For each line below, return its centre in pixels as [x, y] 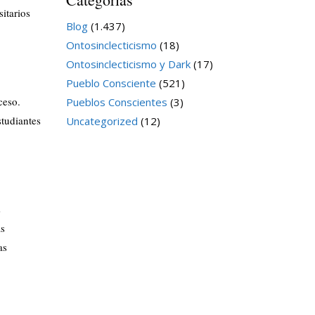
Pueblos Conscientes [116, 102]
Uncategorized [102, 121]
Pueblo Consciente [111, 83]
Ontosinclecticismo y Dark [128, 64]
